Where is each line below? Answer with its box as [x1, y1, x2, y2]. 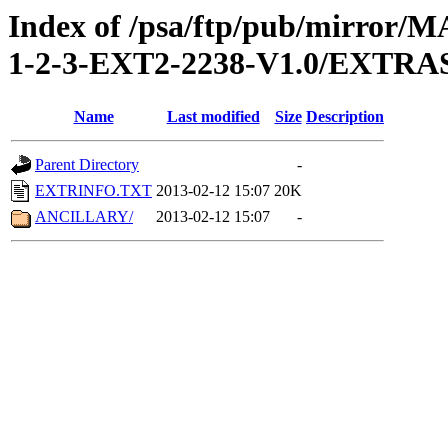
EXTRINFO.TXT [35, 182, 152, 200]
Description [306, 108, 384, 126]
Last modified [166, 108, 260, 126]
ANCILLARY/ [35, 208, 133, 226]
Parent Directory [35, 156, 139, 174]
